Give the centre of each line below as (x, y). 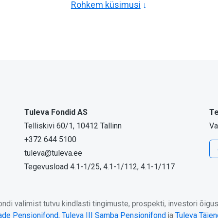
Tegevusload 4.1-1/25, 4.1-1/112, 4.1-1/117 (100, 167)
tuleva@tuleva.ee (53, 153)
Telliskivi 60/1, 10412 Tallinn (73, 126)
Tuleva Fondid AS (56, 112)
